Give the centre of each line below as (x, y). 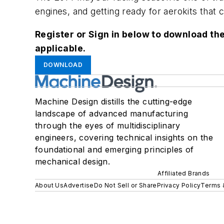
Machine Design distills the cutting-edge (113, 101)
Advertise (79, 185)
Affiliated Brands (183, 173)
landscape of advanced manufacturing (111, 113)
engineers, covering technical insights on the (124, 137)
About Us (49, 185)
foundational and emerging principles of (114, 149)
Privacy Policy (179, 185)
